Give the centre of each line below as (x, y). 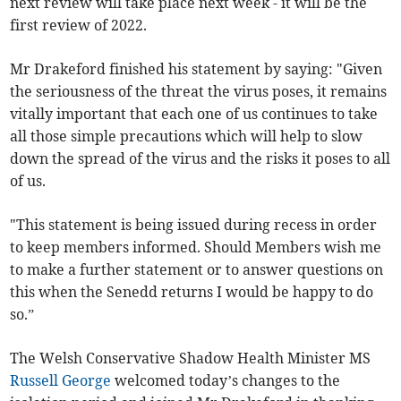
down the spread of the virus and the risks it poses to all (200, 158)
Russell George (61, 380)
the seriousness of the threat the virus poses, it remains (199, 91)
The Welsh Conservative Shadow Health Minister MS (191, 358)
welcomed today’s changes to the (226, 380)
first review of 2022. (79, 25)
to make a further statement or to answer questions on (197, 269)
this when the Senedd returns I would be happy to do (192, 291)
